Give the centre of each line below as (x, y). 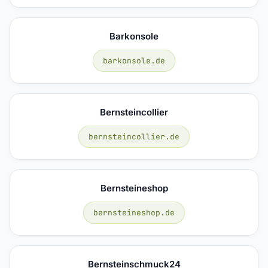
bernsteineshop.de (134, 212)
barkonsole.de (134, 60)
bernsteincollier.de (134, 136)
